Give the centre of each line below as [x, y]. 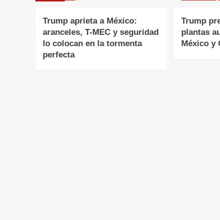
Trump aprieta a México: [90, 21]
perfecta [59, 55]
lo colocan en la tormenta [92, 44]
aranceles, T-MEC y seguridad [101, 32]
